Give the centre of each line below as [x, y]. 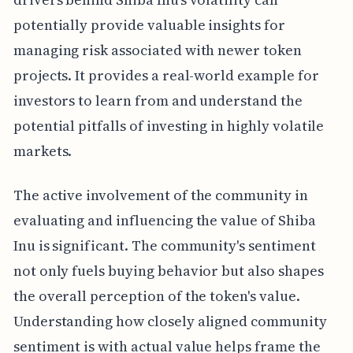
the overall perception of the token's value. [156, 295]
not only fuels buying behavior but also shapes [168, 270]
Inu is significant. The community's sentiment [164, 245]
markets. [43, 150]
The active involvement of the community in [160, 195]
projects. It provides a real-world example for [166, 75]
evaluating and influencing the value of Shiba [164, 220]
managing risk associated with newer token [157, 50]
